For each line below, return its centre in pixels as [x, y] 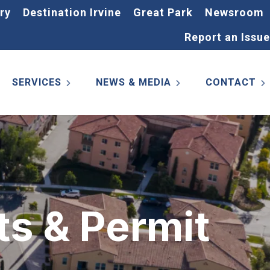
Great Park [163, 12]
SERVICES [37, 82]
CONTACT [231, 82]
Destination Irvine [72, 12]
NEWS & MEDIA [133, 82]
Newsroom [234, 12]
